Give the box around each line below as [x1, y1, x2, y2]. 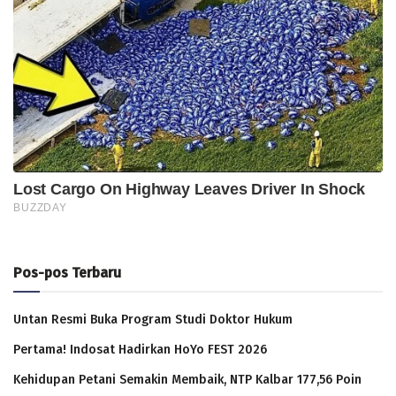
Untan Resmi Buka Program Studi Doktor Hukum [13, 312, 293, 328]
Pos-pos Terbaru [13, 264, 121, 282]
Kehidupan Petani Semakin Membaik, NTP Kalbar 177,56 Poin [13, 372, 362, 388]
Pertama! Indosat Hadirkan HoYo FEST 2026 [13, 342, 267, 358]
